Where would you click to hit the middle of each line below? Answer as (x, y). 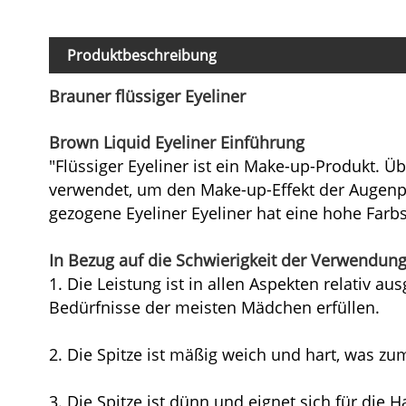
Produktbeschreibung (141, 56)
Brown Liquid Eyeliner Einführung (176, 142)
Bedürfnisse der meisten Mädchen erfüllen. (214, 307)
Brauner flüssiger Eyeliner (147, 96)
